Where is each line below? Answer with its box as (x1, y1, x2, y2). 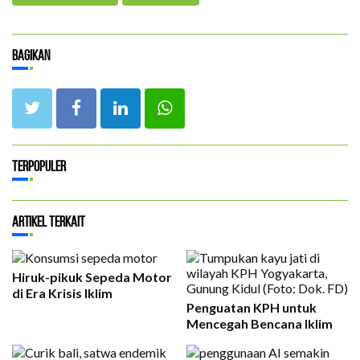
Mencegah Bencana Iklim (186, 315, 333, 331)
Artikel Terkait (12, 213, 84, 230)
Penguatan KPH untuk (186, 299, 317, 315)
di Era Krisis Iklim (12, 284, 112, 301)
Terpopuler (12, 157, 66, 174)
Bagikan (12, 47, 50, 63)
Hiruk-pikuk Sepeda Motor (12, 268, 172, 284)
